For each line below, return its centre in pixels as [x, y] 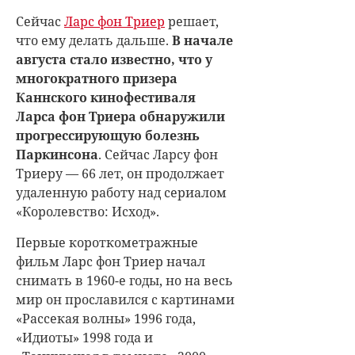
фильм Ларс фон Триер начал [111, 262]
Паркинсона [57, 155]
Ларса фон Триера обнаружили [120, 117]
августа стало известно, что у [114, 60]
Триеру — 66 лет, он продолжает [120, 174]
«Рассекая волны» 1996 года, [106, 319]
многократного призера [97, 79]
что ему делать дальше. [94, 41]
